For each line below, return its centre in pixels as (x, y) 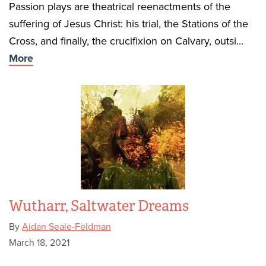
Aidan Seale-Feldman (66, 227)
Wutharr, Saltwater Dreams (99, 206)
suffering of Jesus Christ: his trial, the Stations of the (129, 24)
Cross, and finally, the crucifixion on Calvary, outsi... (126, 41)
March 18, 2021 (39, 243)
